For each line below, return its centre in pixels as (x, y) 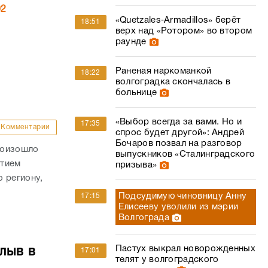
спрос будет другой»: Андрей (179, 133)
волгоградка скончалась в (173, 82)
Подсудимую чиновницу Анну (182, 196)
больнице (136, 93)
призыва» (136, 165)
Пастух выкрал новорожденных (185, 249)
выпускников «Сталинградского (185, 154)
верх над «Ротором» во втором (184, 31)
